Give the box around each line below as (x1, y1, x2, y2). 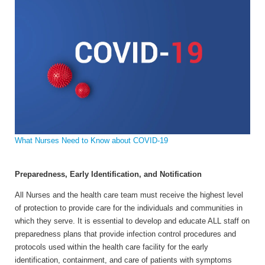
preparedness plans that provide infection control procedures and (15, 229, 236, 238)
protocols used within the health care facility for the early (15, 242, 208, 251)
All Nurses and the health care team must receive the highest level (15, 190, 243, 199)
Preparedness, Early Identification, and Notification (15, 169, 202, 179)
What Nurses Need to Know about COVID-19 (15, 135, 168, 145)
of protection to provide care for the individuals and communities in (15, 203, 243, 212)
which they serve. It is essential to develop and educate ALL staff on (15, 216, 250, 225)
